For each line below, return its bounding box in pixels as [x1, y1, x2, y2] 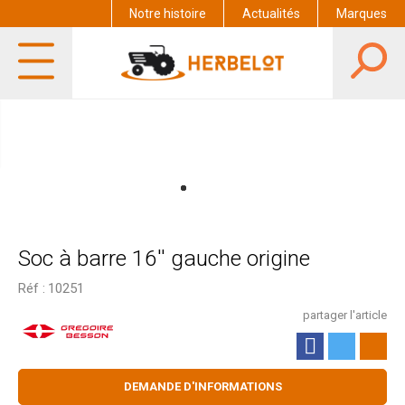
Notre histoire [129, 6, 206, 21]
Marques [336, 6, 387, 21]
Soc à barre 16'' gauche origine [18, 244, 310, 271]
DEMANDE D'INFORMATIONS [123, 379, 282, 393]
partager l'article [303, 307, 387, 322]
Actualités [242, 6, 300, 21]
